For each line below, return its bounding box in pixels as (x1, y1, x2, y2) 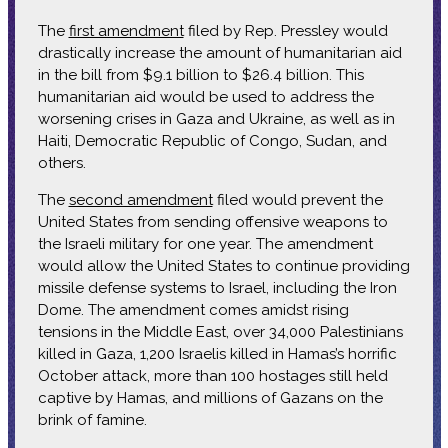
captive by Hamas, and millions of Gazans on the (37, 388, 383, 407)
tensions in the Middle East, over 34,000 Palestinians (37, 322, 403, 341)
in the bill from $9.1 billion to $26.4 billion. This (37, 65, 364, 84)
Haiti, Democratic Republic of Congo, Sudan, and (37, 131, 387, 150)
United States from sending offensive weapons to (37, 212, 388, 231)
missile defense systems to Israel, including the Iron (37, 278, 397, 297)
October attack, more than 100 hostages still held (37, 366, 388, 385)
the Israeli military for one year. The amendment (37, 234, 373, 253)
